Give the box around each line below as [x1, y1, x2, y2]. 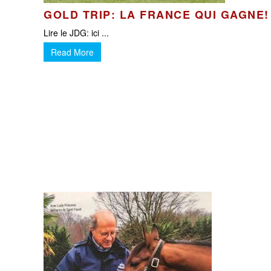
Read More [51, 46, 94, 58]
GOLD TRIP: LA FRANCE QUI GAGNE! [44, 7, 269, 22]
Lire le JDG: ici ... [44, 27, 109, 39]
